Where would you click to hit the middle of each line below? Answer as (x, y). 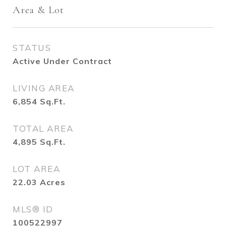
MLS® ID (33, 209)
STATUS (32, 48)
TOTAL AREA (43, 128)
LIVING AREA (44, 88)
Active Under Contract (62, 61)
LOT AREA (36, 169)
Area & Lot (38, 10)
